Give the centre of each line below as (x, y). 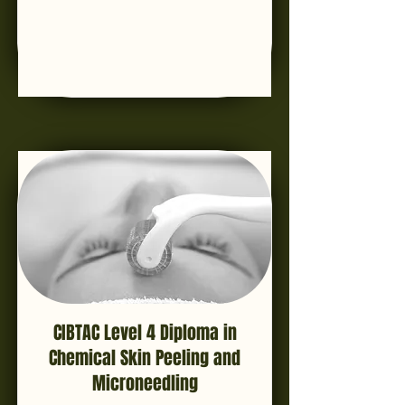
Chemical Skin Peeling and (145, 358)
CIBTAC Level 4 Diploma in (145, 333)
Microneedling (145, 383)
